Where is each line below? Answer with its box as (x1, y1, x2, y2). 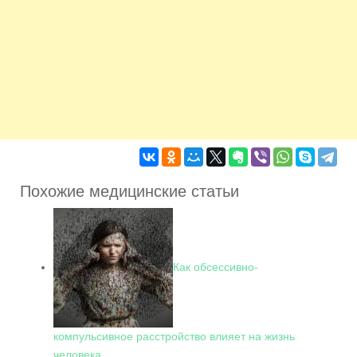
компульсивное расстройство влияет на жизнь (53, 330, 295, 343)
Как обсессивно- (173, 260, 258, 273)
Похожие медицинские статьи (20, 182, 239, 201)
